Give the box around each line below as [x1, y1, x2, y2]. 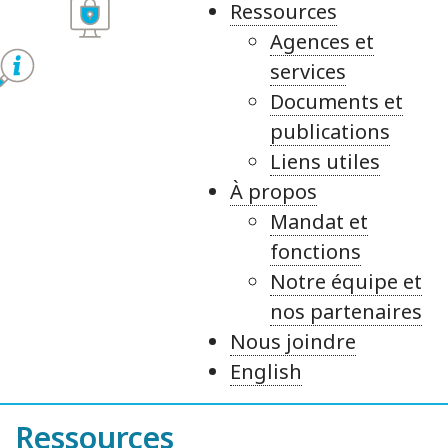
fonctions [270, 238, 361, 266]
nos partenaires [270, 298, 422, 326]
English [230, 358, 302, 386]
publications [270, 118, 390, 146]
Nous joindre [230, 328, 356, 356]
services [270, 58, 346, 86]
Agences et [270, 28, 374, 56]
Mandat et [270, 208, 368, 236]
